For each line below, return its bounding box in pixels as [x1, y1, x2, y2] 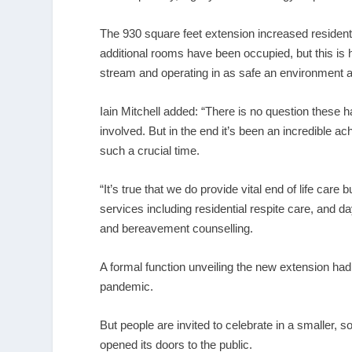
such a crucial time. [100, 143, 200, 157]
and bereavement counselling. [100, 221, 254, 235]
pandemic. [100, 279, 154, 293]
